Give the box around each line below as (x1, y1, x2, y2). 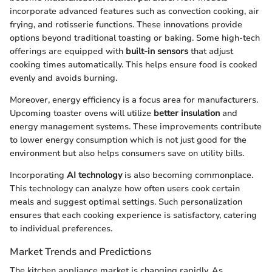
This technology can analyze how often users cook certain (10, 182, 240, 194)
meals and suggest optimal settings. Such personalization (10, 195, 242, 208)
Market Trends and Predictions (10, 244, 151, 259)
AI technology (67, 169, 122, 181)
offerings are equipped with (10, 45, 126, 57)
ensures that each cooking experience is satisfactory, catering (10, 209, 257, 221)
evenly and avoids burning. (10, 72, 117, 84)
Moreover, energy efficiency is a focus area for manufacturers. (10, 93, 258, 106)
